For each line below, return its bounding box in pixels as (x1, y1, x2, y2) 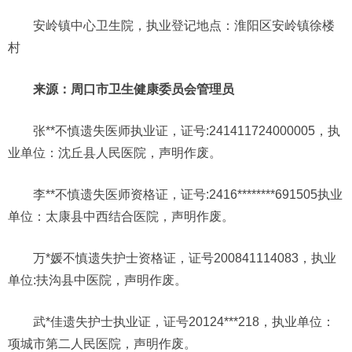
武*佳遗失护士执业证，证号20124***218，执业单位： (33, 314, 335, 328)
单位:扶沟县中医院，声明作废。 (8, 273, 187, 287)
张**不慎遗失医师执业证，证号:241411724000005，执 (33, 123, 340, 137)
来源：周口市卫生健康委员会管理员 (33, 82, 234, 96)
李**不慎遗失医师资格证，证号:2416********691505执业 (33, 187, 343, 201)
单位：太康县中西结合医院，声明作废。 (8, 209, 234, 223)
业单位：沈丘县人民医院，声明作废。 (8, 145, 222, 159)
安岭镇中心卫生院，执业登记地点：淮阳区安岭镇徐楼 (33, 18, 335, 32)
